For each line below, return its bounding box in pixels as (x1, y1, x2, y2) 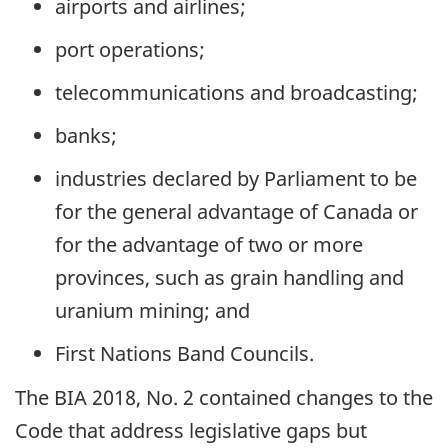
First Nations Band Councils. (55, 339, 314, 367)
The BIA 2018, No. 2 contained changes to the (15, 384, 433, 412)
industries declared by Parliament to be (55, 164, 417, 192)
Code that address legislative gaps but (15, 417, 367, 445)
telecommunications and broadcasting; (55, 78, 418, 106)
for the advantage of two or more (55, 230, 363, 258)
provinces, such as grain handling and (55, 263, 404, 291)
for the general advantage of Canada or (55, 197, 418, 225)
